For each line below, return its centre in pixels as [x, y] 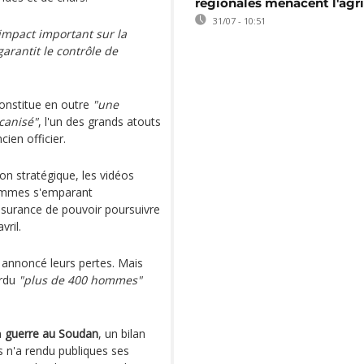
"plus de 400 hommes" [80, 280]
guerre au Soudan [52, 334]
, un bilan [122, 334]
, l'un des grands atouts [100, 121]
